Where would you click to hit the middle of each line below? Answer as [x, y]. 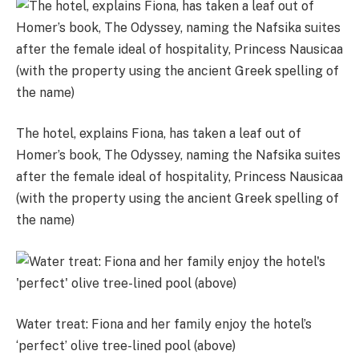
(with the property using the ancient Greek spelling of [177, 199]
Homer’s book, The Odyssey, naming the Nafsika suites [178, 155]
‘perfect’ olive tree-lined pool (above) [126, 346]
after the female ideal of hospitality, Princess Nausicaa [179, 177]
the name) [45, 220]
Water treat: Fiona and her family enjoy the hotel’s [164, 325]
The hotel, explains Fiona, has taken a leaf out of [159, 134]
